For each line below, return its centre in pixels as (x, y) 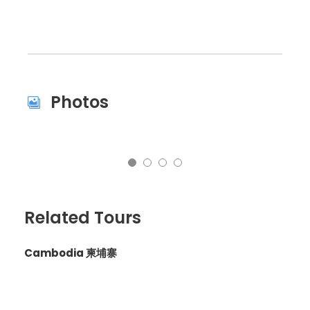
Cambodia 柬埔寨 (71, 253)
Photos (80, 102)
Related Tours (83, 218)
